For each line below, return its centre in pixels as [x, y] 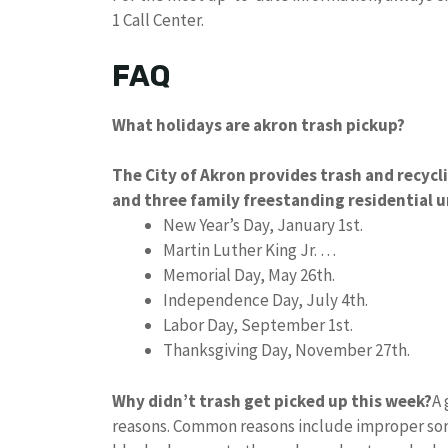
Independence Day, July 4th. [265, 300]
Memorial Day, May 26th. [249, 275]
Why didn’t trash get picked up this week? [272, 400]
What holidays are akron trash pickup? [258, 124]
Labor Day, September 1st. [258, 325]
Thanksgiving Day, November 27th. [286, 350]
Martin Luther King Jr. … [249, 250]
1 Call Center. [158, 20]
